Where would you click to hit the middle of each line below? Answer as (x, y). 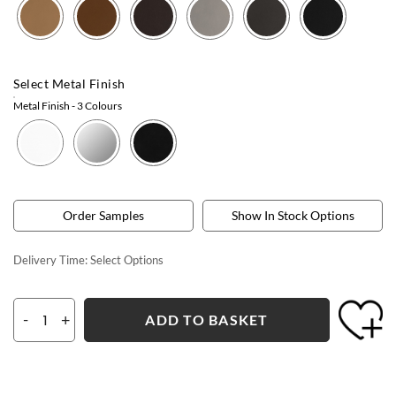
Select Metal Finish (69, 83)
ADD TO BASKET (207, 319)
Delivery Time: (50, 259)
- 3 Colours (96, 105)
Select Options (127, 259)
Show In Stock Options (293, 215)
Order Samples (103, 215)
